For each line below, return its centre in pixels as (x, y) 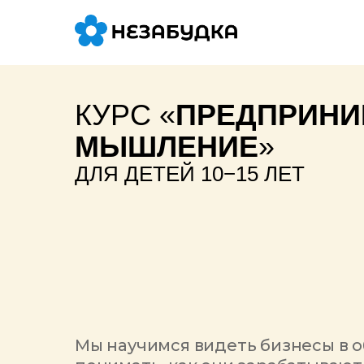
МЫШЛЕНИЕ (167, 147)
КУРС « (125, 115)
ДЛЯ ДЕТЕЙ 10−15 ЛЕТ (190, 174)
